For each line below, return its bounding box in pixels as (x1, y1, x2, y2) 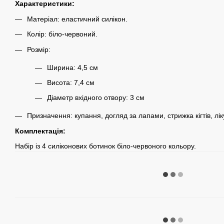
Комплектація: (15, 126, 65, 135)
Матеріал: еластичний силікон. (27, 14, 127, 23)
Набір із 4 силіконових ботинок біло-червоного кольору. (15, 142, 196, 150)
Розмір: (27, 45, 50, 53)
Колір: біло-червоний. (27, 30, 97, 38)
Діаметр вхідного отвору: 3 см (47, 93, 144, 102)
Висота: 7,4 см (47, 78, 94, 86)
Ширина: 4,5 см (47, 63, 98, 71)
